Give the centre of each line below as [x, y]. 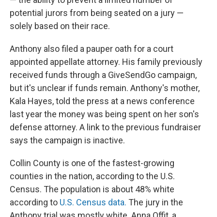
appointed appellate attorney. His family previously [106, 62]
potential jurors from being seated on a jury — [97, 13]
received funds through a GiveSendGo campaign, [103, 75]
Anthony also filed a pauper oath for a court [92, 49]
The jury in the [155, 202]
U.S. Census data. [93, 202]
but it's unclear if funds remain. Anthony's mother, [105, 88]
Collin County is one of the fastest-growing [92, 163]
